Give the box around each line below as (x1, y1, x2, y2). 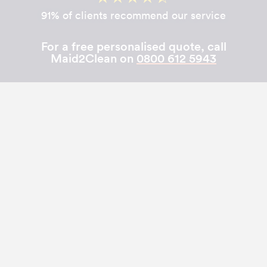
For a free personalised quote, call (41, 39, 226, 54)
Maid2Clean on (51, 51, 136, 66)
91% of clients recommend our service (41, 8, 226, 22)
